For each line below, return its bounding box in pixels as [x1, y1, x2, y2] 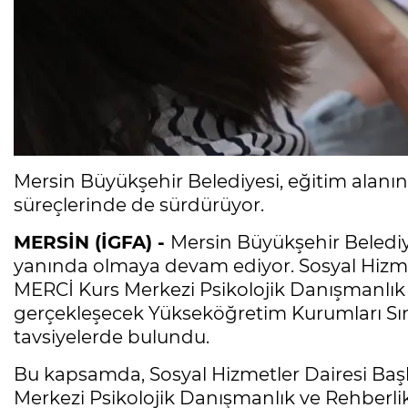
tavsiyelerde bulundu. [14, 326, 209, 349]
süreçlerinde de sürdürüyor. [14, 194, 264, 217]
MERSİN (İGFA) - [14, 231, 170, 254]
